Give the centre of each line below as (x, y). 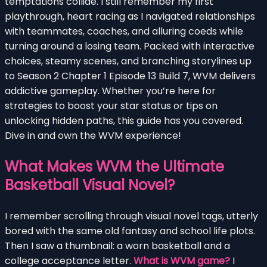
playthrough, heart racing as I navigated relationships (130, 16)
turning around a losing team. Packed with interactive (130, 46)
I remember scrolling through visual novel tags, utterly (131, 216)
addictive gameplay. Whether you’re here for (110, 91)
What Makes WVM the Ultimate (114, 166)
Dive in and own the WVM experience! (93, 135)
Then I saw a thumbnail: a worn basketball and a (117, 246)
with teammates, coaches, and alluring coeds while (124, 31)
